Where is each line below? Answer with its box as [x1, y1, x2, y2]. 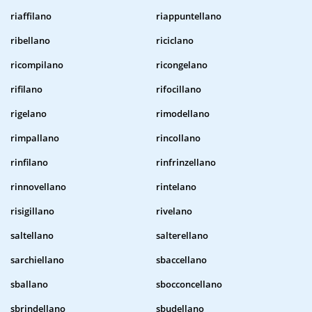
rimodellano [156, 107, 210, 120]
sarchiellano [10, 253, 64, 267]
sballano [10, 278, 48, 291]
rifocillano [156, 83, 201, 96]
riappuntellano [156, 10, 221, 23]
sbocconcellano [156, 278, 222, 291]
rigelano [10, 107, 47, 120]
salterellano [156, 229, 208, 242]
